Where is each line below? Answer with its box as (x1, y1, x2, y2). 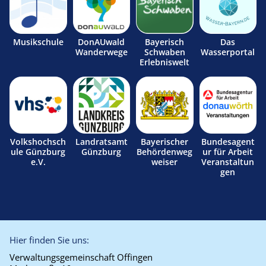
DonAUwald (78, 36, 125, 47)
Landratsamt (75, 136, 128, 147)
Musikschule (12, 36, 64, 47)
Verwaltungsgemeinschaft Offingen (9, 251, 153, 263)
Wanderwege (75, 46, 128, 58)
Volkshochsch (10, 136, 66, 147)
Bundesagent (201, 136, 255, 147)
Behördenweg (137, 146, 193, 157)
